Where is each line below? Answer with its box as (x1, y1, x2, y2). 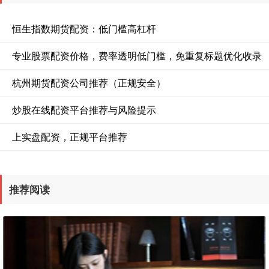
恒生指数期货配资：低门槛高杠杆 (12, 21, 156, 35)
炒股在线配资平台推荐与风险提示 (12, 102, 156, 116)
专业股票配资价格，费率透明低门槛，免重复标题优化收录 (12, 48, 262, 62)
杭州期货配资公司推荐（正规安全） (12, 75, 166, 89)
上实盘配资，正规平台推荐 (12, 129, 127, 144)
